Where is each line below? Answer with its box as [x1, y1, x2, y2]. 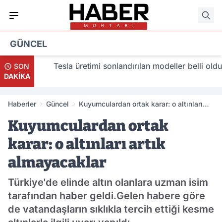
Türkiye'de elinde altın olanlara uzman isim [8, 176, 208, 189]
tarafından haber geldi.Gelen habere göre [8, 190, 205, 202]
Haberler [8, 100, 36, 109]
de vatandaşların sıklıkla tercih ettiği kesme [8, 203, 214, 216]
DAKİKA [4, 72, 30, 81]
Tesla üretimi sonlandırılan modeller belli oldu [46, 61, 215, 71]
